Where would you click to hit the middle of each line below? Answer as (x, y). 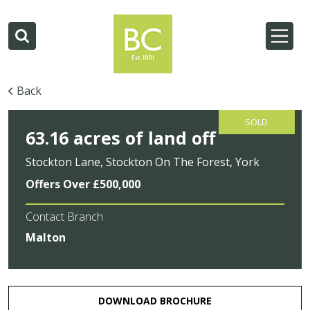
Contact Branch (65, 217)
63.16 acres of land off (121, 138)
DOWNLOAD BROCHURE (155, 300)
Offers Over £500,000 (83, 184)
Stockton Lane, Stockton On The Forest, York (143, 162)
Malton (46, 238)
